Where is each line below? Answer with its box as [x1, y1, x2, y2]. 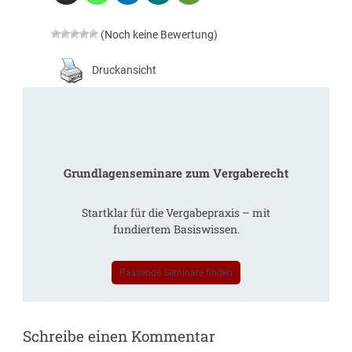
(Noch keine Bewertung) [97, 27, 218, 41]
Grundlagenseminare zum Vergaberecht [64, 166, 288, 181]
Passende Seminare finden [119, 266, 233, 278]
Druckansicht [91, 64, 156, 77]
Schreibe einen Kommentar [23, 326, 216, 346]
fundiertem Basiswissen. [112, 222, 240, 237]
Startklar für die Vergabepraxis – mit [82, 205, 270, 221]
